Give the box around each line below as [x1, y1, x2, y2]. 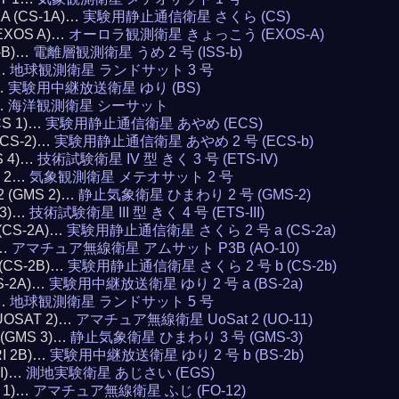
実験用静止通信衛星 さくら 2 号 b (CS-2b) [67, 258, 337, 273]
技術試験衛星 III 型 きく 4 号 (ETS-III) [28, 205, 265, 220]
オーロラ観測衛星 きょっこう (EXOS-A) [68, 27, 324, 42]
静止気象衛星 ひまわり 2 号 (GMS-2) [77, 187, 311, 202]
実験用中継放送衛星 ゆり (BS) [7, 80, 200, 95]
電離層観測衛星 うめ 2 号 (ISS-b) [32, 45, 242, 60]
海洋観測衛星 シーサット [7, 98, 168, 113]
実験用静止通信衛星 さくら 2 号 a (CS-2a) [66, 223, 336, 238]
